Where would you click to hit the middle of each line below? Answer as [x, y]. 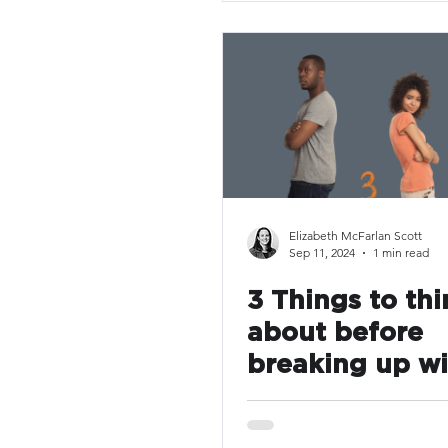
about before [335, 333]
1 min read [401, 252]
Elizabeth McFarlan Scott [355, 235]
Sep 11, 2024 [322, 252]
